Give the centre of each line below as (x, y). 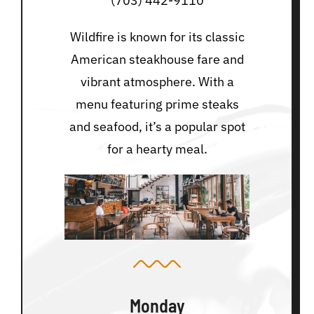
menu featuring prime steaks (157, 104)
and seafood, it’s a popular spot (157, 126)
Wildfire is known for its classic (157, 36)
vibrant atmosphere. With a (157, 81)
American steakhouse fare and (157, 59)
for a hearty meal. (157, 149)
